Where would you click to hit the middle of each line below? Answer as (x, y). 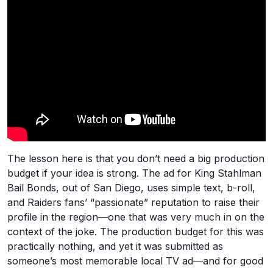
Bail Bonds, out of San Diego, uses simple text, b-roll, (131, 188)
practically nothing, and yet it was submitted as (115, 246)
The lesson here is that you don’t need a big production (136, 158)
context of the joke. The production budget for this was (136, 232)
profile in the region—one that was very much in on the (136, 217)
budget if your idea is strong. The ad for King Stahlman (134, 173)
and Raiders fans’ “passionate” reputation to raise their (133, 202)
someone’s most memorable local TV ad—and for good (135, 261)
